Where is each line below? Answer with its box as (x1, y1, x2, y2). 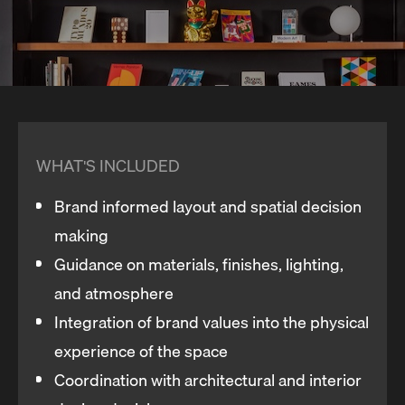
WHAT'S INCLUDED (36, 152, 180, 179)
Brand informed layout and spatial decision (54, 193, 362, 220)
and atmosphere (54, 279, 174, 306)
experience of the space (54, 337, 228, 364)
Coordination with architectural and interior (54, 366, 362, 393)
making (54, 221, 108, 249)
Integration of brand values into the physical (54, 308, 369, 335)
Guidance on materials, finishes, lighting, (54, 250, 344, 278)
